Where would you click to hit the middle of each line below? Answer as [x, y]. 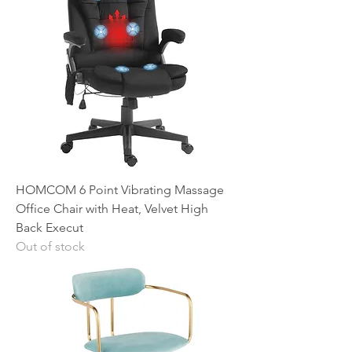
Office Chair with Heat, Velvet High [112, 209]
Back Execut [49, 227]
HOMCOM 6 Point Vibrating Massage [120, 190]
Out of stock [50, 246]
